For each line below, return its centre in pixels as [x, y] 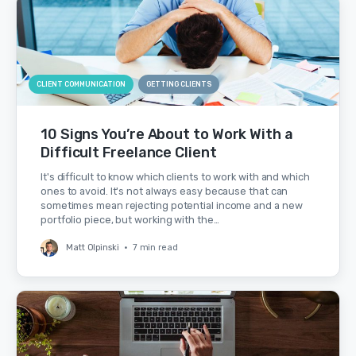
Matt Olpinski [93, 248]
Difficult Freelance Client [129, 152]
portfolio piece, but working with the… [130, 219]
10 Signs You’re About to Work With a [167, 134]
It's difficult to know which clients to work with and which [175, 176]
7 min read [155, 248]
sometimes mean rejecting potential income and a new [172, 205]
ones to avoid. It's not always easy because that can [164, 191]
